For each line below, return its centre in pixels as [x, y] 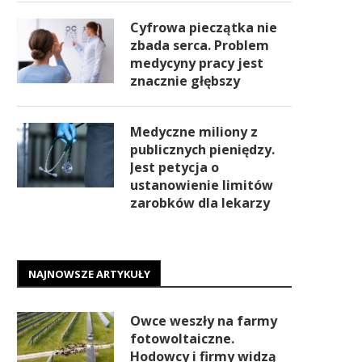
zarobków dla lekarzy [200, 203]
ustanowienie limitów [202, 185]
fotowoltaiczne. [182, 339]
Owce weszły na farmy [204, 321]
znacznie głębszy [185, 81]
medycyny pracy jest [197, 63]
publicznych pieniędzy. [202, 149]
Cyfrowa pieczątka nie [204, 27]
